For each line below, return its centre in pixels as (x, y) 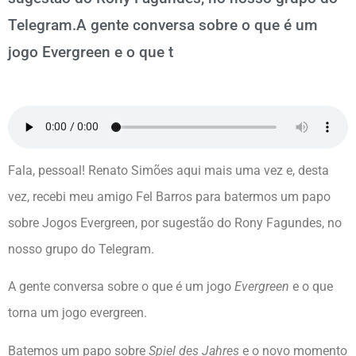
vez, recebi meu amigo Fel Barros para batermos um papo (169, 196)
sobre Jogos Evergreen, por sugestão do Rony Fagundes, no (175, 222)
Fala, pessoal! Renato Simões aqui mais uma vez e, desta (168, 170)
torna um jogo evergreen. (77, 313)
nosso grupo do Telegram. (81, 249)
